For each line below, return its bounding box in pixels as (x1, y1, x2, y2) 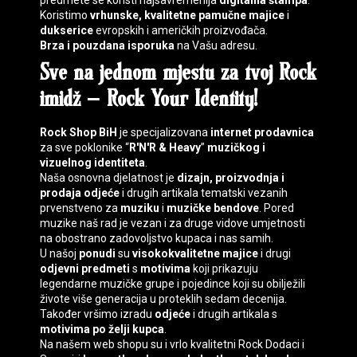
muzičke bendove (167, 202, 259, 215)
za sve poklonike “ (40, 141, 129, 155)
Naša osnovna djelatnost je (40, 171, 177, 185)
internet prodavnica (210, 126, 314, 139)
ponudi (79, 247, 116, 261)
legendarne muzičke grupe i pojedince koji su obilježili (40, 277, 305, 291)
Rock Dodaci (238, 338, 300, 351)
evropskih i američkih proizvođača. (96, 24, 268, 37)
